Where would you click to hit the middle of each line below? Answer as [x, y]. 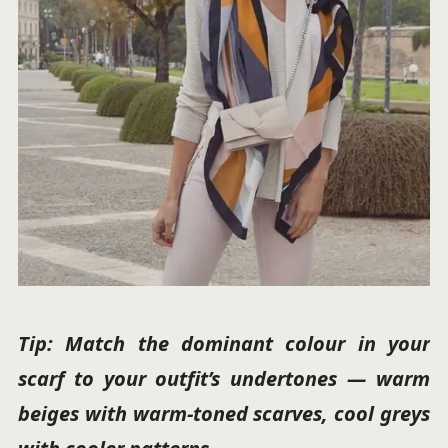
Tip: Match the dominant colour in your [224, 344]
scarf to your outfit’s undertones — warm [224, 379]
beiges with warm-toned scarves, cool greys [224, 414]
